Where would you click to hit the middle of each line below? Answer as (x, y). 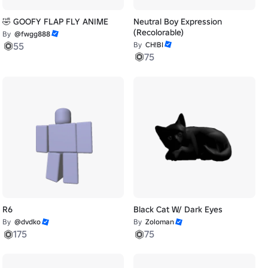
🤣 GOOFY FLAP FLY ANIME (55, 21)
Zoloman (160, 222)
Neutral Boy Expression (178, 21)
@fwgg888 (32, 33)
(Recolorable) (159, 32)
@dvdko (27, 222)
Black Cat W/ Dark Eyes (178, 210)
